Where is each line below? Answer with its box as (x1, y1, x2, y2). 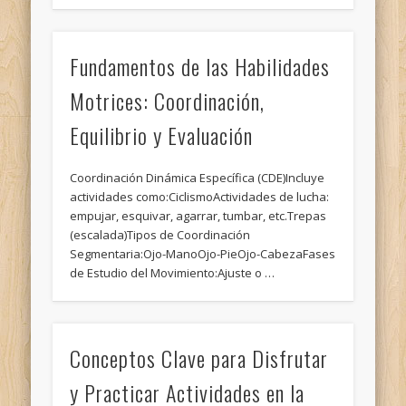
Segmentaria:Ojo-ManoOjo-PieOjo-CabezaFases (70, 246, 336, 263)
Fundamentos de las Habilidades (70, 50, 331, 83)
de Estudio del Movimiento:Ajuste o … (70, 265, 275, 282)
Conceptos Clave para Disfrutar (70, 341, 329, 374)
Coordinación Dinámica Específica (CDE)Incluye (70, 169, 325, 187)
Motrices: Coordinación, (70, 84, 266, 118)
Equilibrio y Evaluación (70, 119, 254, 152)
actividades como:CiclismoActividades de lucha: (70, 188, 330, 206)
